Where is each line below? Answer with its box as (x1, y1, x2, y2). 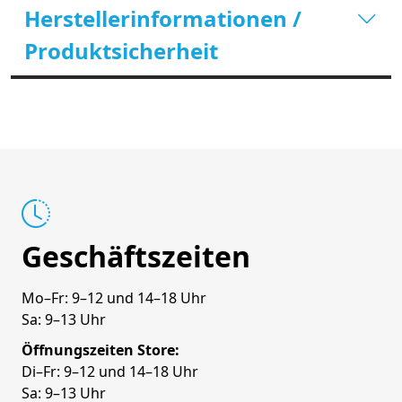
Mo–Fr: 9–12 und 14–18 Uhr (22, 288, 206, 308)
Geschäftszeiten (22, 237, 250, 275)
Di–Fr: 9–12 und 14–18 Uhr (22, 362, 198, 381)
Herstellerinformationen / (24, 4, 301, 33)
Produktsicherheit (24, 36, 218, 66)
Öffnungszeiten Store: (22, 340, 179, 360)
